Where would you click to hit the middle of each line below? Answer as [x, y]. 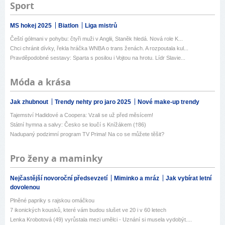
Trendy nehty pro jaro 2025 [94, 102]
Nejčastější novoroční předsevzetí [60, 179]
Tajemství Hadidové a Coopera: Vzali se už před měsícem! [82, 115]
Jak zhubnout [30, 102]
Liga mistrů [101, 26]
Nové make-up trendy [168, 102]
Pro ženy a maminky [56, 159]
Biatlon [69, 26]
